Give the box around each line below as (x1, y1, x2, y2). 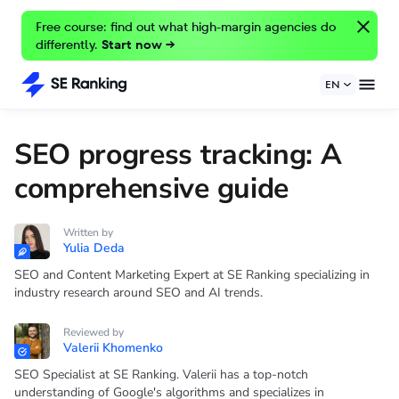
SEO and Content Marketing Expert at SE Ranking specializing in (14, 266, 370, 283)
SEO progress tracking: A (14, 135, 342, 174)
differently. (36, 36, 102, 53)
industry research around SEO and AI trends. (14, 284, 263, 301)
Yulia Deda (63, 240, 125, 256)
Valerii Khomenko (63, 339, 163, 356)
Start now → (102, 36, 175, 53)
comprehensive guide (14, 169, 289, 208)
